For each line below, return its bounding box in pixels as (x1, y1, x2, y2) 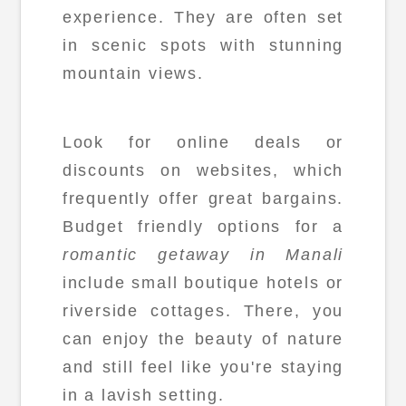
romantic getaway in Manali (62, 246, 344, 265)
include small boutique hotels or (62, 274, 344, 293)
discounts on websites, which (62, 161, 344, 180)
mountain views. (62, 64, 204, 83)
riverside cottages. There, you (62, 302, 344, 321)
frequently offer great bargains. (62, 189, 344, 208)
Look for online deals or (62, 133, 344, 152)
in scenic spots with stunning (62, 36, 344, 55)
